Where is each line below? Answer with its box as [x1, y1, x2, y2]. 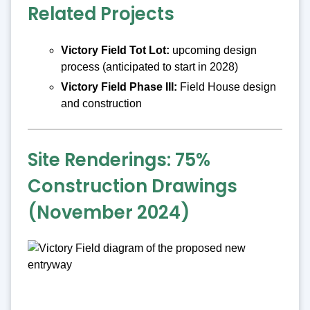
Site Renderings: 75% [28, 147, 210, 173]
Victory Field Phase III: [61, 81, 177, 93]
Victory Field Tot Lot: [61, 44, 170, 56]
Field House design [177, 81, 276, 93]
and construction [61, 98, 142, 110]
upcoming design [170, 44, 257, 56]
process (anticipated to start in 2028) [61, 60, 238, 73]
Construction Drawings [28, 174, 237, 199]
